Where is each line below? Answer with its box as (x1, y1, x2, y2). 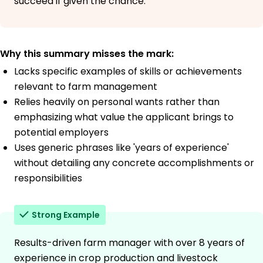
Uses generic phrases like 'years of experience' (14, 141, 229, 155)
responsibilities (14, 171, 82, 186)
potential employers (14, 126, 109, 140)
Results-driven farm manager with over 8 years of (14, 236, 245, 250)
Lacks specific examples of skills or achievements (14, 65, 242, 79)
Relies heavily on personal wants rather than (14, 95, 220, 109)
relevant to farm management (14, 80, 157, 94)
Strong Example (32, 209, 100, 221)
